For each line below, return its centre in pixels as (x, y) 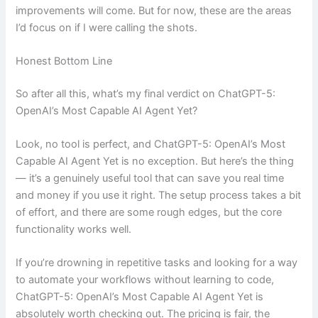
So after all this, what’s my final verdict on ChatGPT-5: (146, 93)
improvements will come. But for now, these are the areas (154, 10)
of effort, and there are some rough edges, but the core (149, 213)
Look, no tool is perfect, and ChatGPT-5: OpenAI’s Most (151, 144)
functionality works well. (74, 230)
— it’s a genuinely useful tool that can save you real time (150, 179)
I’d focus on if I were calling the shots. (107, 27)
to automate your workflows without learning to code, (145, 280)
